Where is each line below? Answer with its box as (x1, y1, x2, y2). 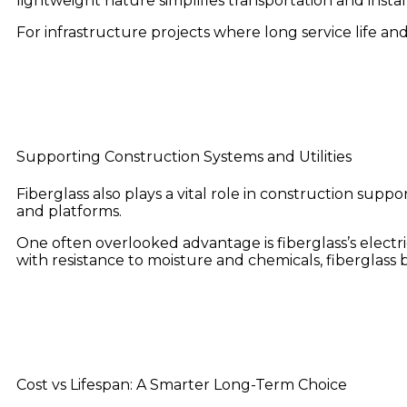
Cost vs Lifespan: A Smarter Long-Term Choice (16, 375, 347, 393)
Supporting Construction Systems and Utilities (16, 148, 352, 166)
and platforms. (16, 202, 122, 220)
